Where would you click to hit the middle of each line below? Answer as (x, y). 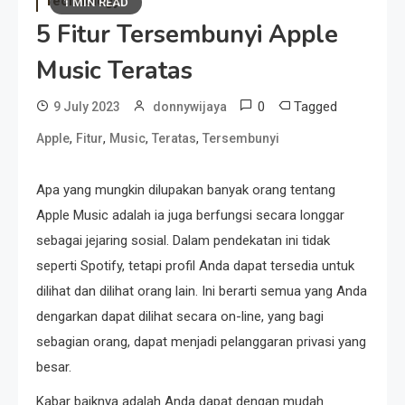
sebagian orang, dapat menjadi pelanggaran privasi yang (201, 342)
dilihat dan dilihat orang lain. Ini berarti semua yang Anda (202, 291)
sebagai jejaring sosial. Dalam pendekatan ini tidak (183, 240)
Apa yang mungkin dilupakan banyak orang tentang (186, 190)
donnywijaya (190, 107)
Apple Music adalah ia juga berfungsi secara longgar (190, 215)
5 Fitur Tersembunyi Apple (187, 35)
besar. (54, 367)
